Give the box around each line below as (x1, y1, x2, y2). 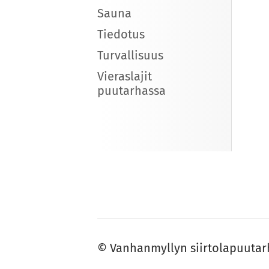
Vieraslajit (97, 69, 152, 84)
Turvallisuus (97, 48, 163, 63)
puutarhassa (97, 83, 166, 98)
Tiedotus (97, 26, 145, 41)
